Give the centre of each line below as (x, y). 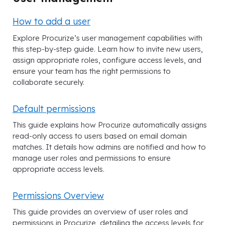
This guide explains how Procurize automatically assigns (110, 125)
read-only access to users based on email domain (100, 136)
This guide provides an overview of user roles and (100, 212)
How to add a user (51, 21)
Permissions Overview (58, 195)
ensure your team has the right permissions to (92, 71)
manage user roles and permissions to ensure (92, 158)
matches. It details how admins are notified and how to (109, 147)
